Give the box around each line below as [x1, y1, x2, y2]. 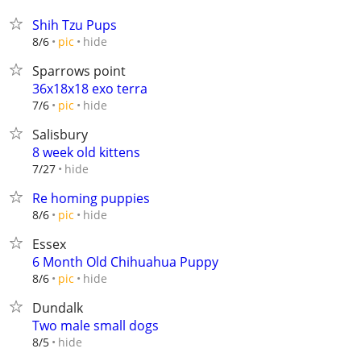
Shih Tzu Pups [32, 16, 117, 34]
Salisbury [32, 126, 88, 143]
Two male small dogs [32, 317, 159, 334]
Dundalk [32, 299, 83, 317]
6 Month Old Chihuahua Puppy [32, 253, 218, 271]
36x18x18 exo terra [32, 80, 147, 98]
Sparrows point [32, 62, 126, 80]
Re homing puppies [32, 189, 150, 207]
